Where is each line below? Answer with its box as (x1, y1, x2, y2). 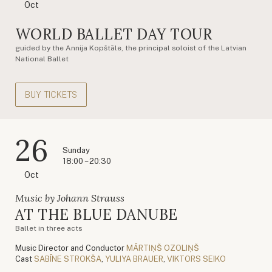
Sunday (63, 145, 90, 155)
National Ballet (15, 54, 69, 63)
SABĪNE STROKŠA (34, 254, 101, 263)
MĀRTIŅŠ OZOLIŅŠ (126, 243, 199, 253)
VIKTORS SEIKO (167, 254, 226, 263)
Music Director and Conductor (15, 243, 124, 253)
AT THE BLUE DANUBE (15, 205, 178, 224)
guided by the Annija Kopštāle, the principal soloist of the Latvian (15, 43, 246, 52)
